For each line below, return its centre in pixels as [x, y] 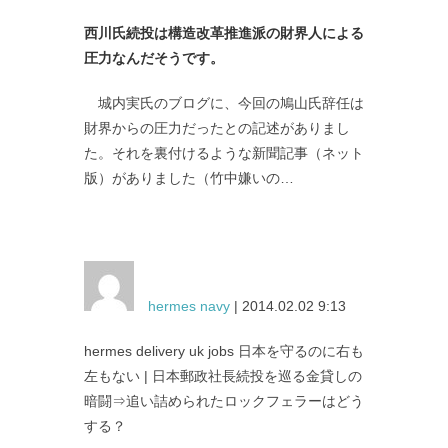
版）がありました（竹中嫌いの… [189, 178]
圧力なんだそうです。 [154, 58]
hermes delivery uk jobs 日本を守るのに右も [224, 351]
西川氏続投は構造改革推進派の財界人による [224, 33]
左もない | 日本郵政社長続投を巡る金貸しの [223, 376]
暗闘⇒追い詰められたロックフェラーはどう [224, 401]
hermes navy [189, 306]
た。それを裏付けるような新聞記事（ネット [224, 153]
